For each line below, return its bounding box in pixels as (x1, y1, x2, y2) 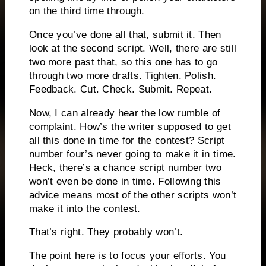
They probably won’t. (87, 226, 183, 238)
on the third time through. (28, 5, 145, 17)
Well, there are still (149, 42, 237, 54)
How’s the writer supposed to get (80, 121, 231, 132)
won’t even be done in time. (28, 175, 156, 187)
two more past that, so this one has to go (28, 56, 218, 68)
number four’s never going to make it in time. (28, 148, 236, 160)
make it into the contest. (28, 202, 141, 214)
